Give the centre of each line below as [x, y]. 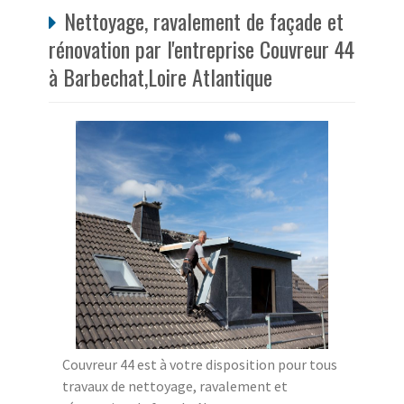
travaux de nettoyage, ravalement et [175, 386]
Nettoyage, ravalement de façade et [204, 21]
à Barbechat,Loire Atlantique [161, 77]
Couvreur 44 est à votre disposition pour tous [200, 365]
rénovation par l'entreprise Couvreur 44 [202, 49]
